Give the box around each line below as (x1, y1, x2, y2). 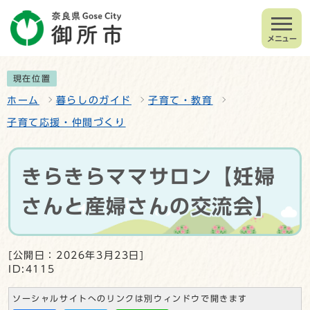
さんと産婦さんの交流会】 (21, 196, 276, 216)
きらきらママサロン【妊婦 (21, 166, 276, 186)
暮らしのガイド (55, 95, 132, 105)
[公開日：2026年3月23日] (8, 250, 145, 260)
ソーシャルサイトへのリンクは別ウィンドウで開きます (12, 294, 248, 302)
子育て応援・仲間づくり (7, 117, 126, 127)
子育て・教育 (148, 95, 213, 105)
